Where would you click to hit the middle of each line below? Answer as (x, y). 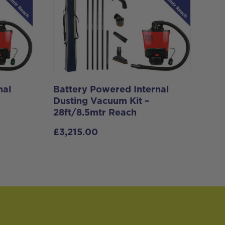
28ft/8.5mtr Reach (95, 113)
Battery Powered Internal (111, 90)
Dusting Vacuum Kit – (101, 102)
